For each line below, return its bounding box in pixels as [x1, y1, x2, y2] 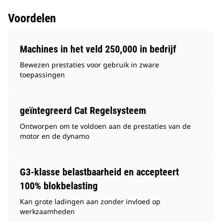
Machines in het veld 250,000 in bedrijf [20, 43, 176, 55]
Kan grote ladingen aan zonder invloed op [20, 197, 161, 207]
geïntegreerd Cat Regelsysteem [20, 105, 146, 117]
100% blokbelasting [20, 180, 98, 192]
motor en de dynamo [20, 131, 89, 141]
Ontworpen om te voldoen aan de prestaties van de [20, 121, 191, 131]
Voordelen [8, 11, 56, 26]
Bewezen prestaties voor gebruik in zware [20, 60, 159, 70]
